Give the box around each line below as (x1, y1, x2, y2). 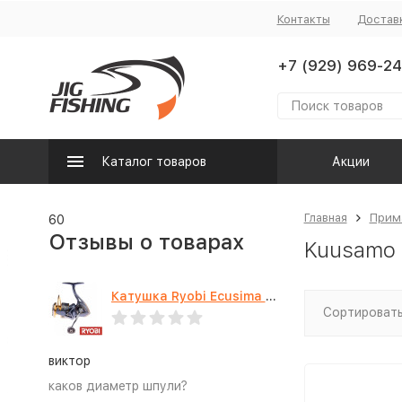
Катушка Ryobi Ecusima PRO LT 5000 (265, 289, 276, 303)
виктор (48, 354, 91, 368)
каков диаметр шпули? (48, 379, 188, 393)
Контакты (276, 12, 330, 26)
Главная (303, 211, 347, 224)
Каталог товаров (100, 154, 206, 169)
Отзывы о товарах (48, 229, 244, 255)
